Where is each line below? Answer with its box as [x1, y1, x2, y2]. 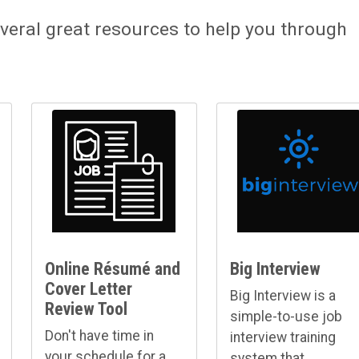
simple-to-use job [229, 308, 342, 325]
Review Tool [44, 298, 127, 319]
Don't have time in [44, 327, 154, 344]
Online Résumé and [44, 258, 180, 279]
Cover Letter [44, 278, 132, 299]
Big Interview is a [229, 287, 336, 304]
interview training [229, 329, 336, 345]
